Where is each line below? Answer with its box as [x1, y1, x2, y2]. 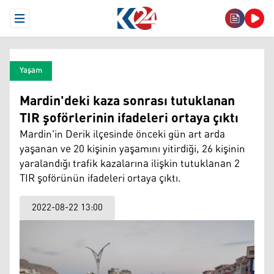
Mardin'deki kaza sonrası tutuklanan [20, 89, 235, 114]
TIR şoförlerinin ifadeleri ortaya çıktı [20, 106, 239, 131]
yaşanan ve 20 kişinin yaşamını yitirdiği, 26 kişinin [20, 139, 245, 160]
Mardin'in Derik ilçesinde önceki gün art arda [20, 124, 225, 145]
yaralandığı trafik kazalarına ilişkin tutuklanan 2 [20, 154, 240, 174]
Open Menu [18, 14, 64, 32]
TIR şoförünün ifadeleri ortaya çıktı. [20, 168, 181, 189]
